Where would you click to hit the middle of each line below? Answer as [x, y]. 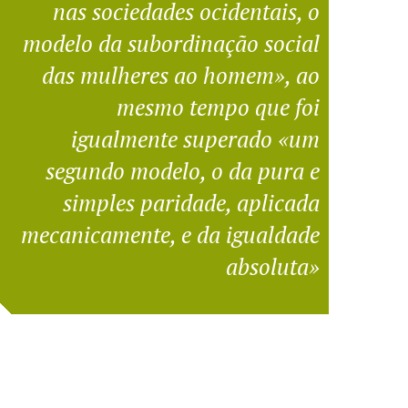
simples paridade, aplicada [191, 202]
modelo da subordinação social [171, 43]
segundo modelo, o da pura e [182, 170]
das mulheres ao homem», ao [180, 75]
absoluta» [272, 266]
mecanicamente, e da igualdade [170, 234]
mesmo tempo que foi [218, 107]
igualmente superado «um [195, 138]
